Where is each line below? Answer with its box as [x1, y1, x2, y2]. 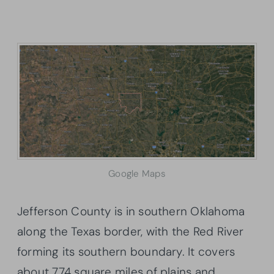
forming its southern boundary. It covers [17, 244, 235, 260]
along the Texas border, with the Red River [17, 224, 244, 240]
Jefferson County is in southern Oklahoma [17, 204, 245, 220]
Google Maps [108, 168, 166, 180]
